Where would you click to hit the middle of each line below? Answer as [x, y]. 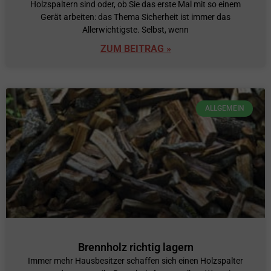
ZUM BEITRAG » [135, 49]
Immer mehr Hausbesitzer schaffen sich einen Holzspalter [135, 261]
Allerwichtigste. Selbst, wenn [135, 30]
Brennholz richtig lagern [135, 247]
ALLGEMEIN [224, 109]
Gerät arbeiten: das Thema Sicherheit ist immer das [135, 17]
